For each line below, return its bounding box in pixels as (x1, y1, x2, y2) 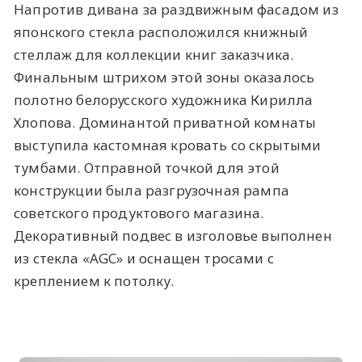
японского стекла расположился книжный (14, 23, 309, 42)
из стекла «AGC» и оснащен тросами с (14, 249, 274, 268)
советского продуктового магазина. (14, 204, 264, 223)
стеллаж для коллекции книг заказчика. (14, 45, 294, 65)
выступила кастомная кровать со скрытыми (14, 136, 322, 155)
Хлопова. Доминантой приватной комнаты (14, 113, 317, 133)
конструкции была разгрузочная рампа (14, 181, 289, 200)
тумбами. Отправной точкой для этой (14, 158, 280, 178)
